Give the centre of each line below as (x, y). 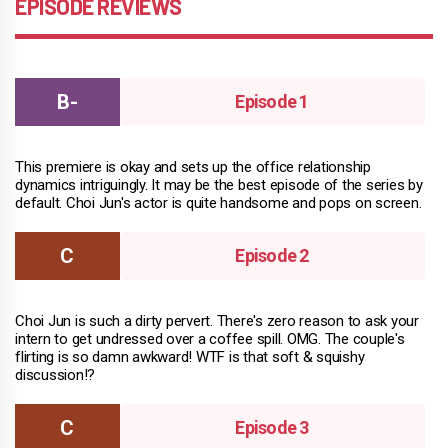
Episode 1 (272, 102)
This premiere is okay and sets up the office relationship (193, 167)
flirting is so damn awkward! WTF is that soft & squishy (190, 357)
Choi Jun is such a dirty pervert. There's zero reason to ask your (217, 321)
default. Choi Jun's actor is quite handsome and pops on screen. (218, 203)
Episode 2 (272, 256)
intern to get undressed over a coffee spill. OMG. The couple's (210, 339)
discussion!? (55, 375)
